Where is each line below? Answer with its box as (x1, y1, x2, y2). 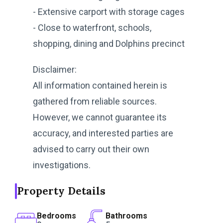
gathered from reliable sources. (33, 96, 157, 107)
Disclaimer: (33, 64, 77, 75)
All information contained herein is (33, 80, 167, 91)
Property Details (17, 184, 106, 198)
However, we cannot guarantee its (33, 111, 167, 122)
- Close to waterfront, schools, (33, 22, 151, 33)
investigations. (33, 159, 91, 170)
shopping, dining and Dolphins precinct (33, 38, 185, 49)
